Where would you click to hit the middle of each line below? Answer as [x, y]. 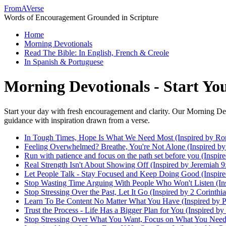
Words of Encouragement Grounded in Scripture [81, 17]
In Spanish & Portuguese [64, 62]
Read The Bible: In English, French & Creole [97, 53]
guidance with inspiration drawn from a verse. [77, 120]
